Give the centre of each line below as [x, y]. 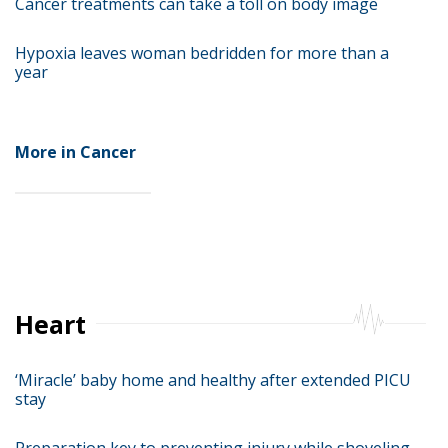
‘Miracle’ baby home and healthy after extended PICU [213, 380]
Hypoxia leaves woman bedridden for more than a [202, 53]
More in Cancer [75, 152]
